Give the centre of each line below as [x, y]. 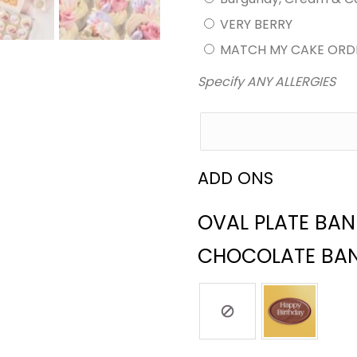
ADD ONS [236, 178]
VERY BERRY [257, 24]
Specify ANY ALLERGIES [267, 81]
